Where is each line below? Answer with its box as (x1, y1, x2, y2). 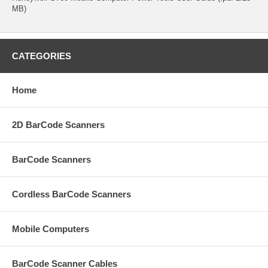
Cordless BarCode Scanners (12, 188, 131, 199)
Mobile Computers (12, 223, 89, 234)
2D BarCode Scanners (12, 119, 105, 130)
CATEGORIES (12, 50, 71, 61)
